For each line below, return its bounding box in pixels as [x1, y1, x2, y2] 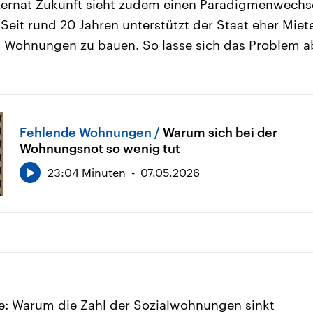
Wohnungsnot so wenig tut [20, 140, 180, 156]
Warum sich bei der [163, 124, 277, 140]
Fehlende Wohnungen [20, 124, 152, 140]
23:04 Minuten [48, 165, 126, 179]
